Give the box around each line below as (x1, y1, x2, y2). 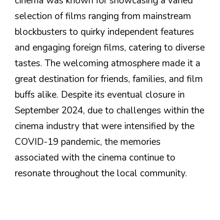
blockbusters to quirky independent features (15, 25, 194, 38)
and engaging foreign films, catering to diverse (15, 41, 205, 54)
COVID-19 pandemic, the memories (15, 135, 161, 148)
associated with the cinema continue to (15, 151, 175, 164)
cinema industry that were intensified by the (15, 119, 194, 133)
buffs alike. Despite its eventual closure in (15, 88, 185, 101)
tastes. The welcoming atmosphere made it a (15, 56, 200, 70)
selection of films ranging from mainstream (15, 9, 191, 23)
